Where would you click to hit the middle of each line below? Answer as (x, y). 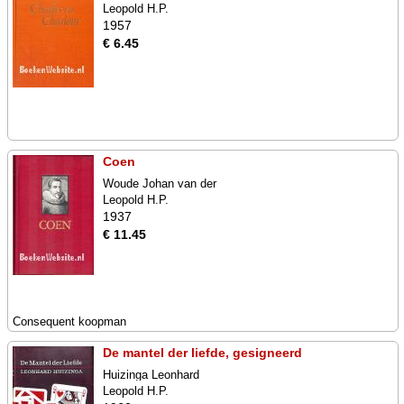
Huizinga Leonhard (151, 375)
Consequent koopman (69, 321)
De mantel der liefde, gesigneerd (202, 353)
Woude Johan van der (160, 184)
